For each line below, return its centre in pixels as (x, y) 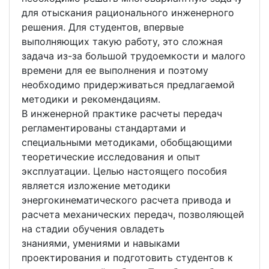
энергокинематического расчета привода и (126, 200)
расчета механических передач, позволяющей (133, 215)
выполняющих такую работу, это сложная (122, 42)
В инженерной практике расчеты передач (122, 114)
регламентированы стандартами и (104, 128)
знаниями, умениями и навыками (101, 243)
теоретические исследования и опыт (111, 157)
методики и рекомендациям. (91, 99)
